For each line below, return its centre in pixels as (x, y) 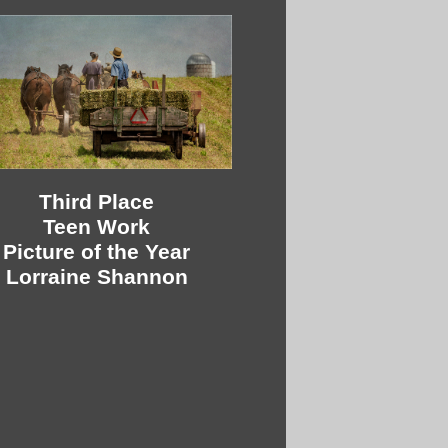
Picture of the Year (96, 252)
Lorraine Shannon (96, 277)
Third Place (96, 202)
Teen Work (96, 227)
